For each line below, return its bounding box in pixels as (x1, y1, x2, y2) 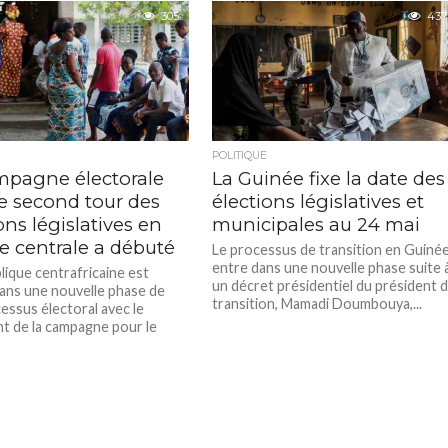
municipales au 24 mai (212, 213, 421, 236)
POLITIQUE (212, 149, 268, 162)
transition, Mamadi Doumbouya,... (212, 295, 423, 312)
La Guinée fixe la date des (212, 167, 446, 190)
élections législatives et (212, 190, 425, 213)
